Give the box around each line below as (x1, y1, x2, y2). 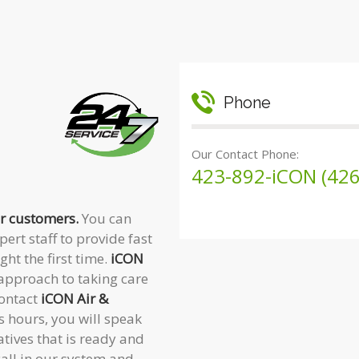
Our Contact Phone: (192, 145, 299, 162)
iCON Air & (41, 288, 108, 308)
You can (82, 208, 131, 228)
